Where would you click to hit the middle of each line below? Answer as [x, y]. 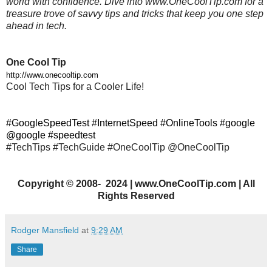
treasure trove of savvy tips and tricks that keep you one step [135, 14]
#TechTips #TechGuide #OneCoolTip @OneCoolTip [119, 148]
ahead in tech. [36, 26]
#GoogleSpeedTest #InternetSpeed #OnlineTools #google [131, 123]
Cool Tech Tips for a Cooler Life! [75, 87]
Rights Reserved [136, 196]
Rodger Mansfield [45, 230]
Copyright [40, 184]
